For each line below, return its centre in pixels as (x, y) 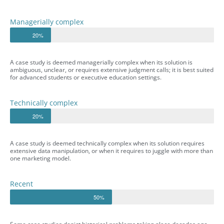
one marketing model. (40, 158)
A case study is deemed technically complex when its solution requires (107, 143)
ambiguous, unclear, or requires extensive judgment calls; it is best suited (112, 69)
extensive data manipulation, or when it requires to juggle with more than (111, 150)
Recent (21, 183)
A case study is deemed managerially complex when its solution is (101, 62)
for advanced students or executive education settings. (86, 77)
